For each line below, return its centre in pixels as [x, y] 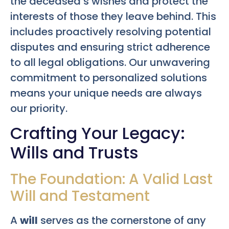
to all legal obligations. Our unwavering [110, 63]
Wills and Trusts [74, 152]
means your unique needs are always [106, 93]
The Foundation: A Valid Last [111, 179]
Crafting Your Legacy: [98, 133]
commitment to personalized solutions [109, 78]
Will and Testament [80, 196]
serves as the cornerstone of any [122, 220]
